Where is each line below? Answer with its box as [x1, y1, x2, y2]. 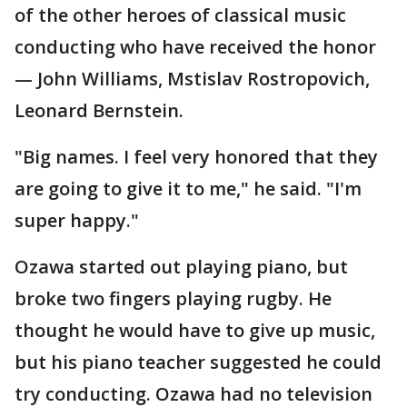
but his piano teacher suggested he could [15, 350, 382, 374]
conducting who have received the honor [15, 35, 376, 59]
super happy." [15, 208, 139, 233]
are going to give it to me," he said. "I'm [15, 176, 362, 201]
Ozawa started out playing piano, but [15, 254, 348, 279]
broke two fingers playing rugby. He [15, 286, 332, 311]
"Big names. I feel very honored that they [15, 144, 378, 169]
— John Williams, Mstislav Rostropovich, [15, 66, 370, 91]
